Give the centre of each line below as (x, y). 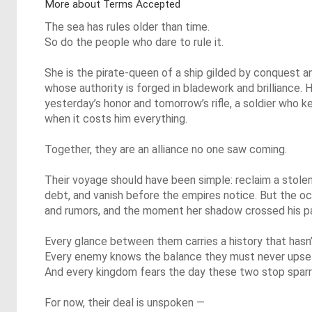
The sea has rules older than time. (127, 27)
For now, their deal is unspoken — (125, 303)
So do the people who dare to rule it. (134, 42)
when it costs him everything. (116, 119)
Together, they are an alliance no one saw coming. (166, 149)
